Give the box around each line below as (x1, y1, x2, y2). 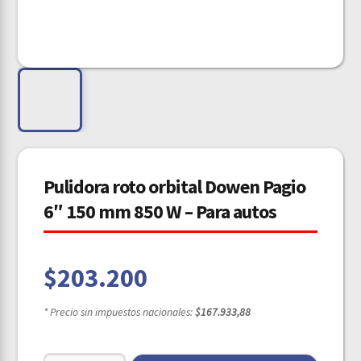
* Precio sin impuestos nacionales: (44, 305, 196, 319)
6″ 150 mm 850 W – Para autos (44, 199, 277, 224)
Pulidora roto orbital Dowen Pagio (44, 174, 306, 199)
